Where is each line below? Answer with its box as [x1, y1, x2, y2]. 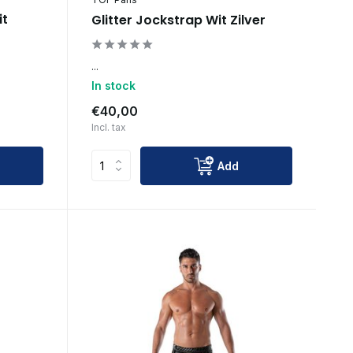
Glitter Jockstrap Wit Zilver [91, 10, 266, 29]
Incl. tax [91, 121, 126, 133]
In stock [91, 78, 136, 92]
